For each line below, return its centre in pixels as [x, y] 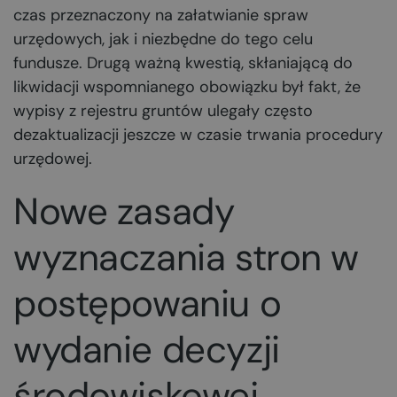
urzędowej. [53, 159]
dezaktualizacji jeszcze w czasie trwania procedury [198, 135]
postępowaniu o [148, 304]
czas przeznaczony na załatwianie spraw [161, 15]
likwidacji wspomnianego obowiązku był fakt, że [187, 87]
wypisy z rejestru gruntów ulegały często [163, 111]
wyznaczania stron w [187, 257]
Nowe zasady [124, 211]
